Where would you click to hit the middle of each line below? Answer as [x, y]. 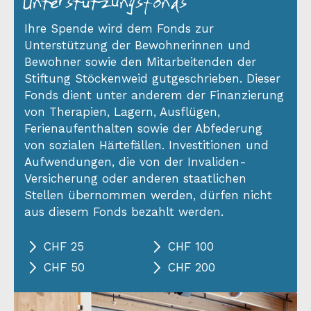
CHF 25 [64, 247]
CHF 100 [191, 247]
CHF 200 [192, 268]
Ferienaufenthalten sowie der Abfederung [143, 128]
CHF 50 [64, 268]
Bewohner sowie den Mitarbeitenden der [140, 61]
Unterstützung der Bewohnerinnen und [137, 45]
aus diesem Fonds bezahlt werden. [124, 211]
